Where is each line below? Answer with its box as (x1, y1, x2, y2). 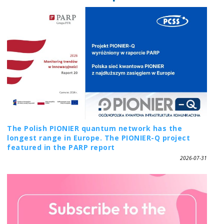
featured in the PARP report (7, 142, 115, 152)
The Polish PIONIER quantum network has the (7, 123, 182, 133)
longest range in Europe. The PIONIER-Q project (7, 133, 190, 143)
